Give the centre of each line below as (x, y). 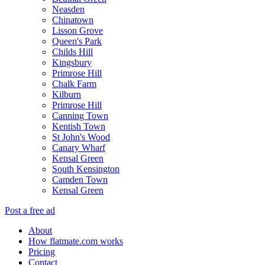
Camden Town (80, 180)
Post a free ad (30, 210)
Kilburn (67, 94)
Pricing (42, 252)
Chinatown (73, 20)
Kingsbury (72, 62)
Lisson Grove (77, 30)
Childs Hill (72, 52)
